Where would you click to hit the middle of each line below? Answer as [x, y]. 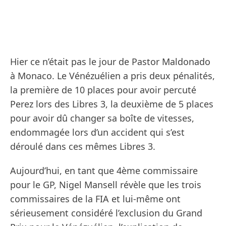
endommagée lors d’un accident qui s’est [97, 132]
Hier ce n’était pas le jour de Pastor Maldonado [110, 62]
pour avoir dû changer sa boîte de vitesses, [102, 118]
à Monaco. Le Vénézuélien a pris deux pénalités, [112, 76]
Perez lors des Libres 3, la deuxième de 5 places [112, 104]
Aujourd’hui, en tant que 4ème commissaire [104, 171]
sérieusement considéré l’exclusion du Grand [106, 213]
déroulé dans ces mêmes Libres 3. [83, 147]
